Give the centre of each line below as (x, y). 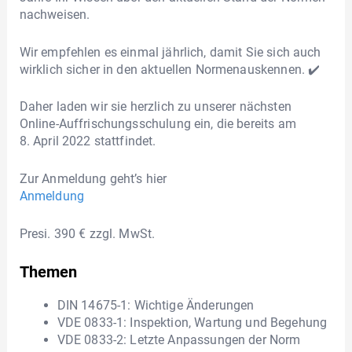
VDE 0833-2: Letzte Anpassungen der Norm (179, 340)
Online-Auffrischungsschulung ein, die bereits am (159, 124)
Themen (48, 272)
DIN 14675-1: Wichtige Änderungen (156, 306)
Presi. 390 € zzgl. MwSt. (87, 233)
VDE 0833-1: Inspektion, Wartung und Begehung (192, 323)
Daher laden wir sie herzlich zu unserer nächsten (155, 107)
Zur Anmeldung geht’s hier (93, 178)
